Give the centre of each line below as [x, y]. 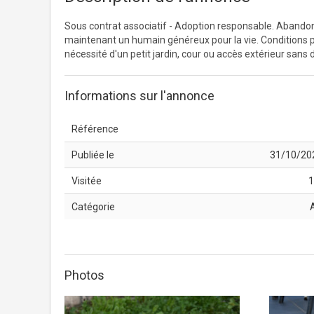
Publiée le [93, 155]
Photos [84, 275]
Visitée [87, 181]
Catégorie [93, 207]
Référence [95, 129]
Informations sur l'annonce [139, 96]
